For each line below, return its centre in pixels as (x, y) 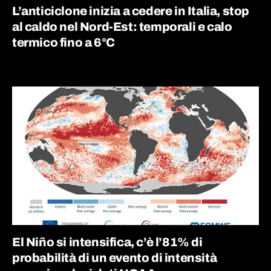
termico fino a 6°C (64, 42)
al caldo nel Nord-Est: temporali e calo (122, 26)
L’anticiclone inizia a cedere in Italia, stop (131, 11)
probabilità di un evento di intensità (115, 258)
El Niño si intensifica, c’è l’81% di (107, 242)
